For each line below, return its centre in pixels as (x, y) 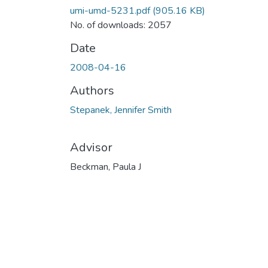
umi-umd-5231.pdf (110, 10)
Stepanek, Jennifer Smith (121, 110)
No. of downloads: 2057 (121, 25)
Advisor (91, 147)
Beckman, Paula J (106, 167)
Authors (92, 90)
